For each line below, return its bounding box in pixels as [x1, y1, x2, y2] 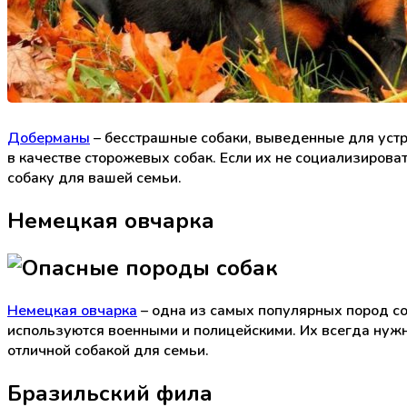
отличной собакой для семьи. [7, 341, 209, 362]
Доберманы [7, 128, 90, 149]
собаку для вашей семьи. [7, 168, 182, 189]
